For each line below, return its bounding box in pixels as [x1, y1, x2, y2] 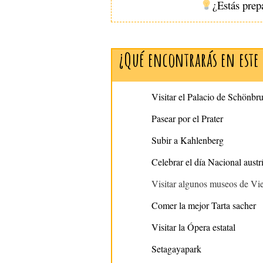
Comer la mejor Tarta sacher [151, 198, 256, 211]
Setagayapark [151, 242, 201, 255]
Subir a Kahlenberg [151, 133, 224, 146]
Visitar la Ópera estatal [151, 220, 235, 233]
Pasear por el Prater [151, 112, 223, 124]
